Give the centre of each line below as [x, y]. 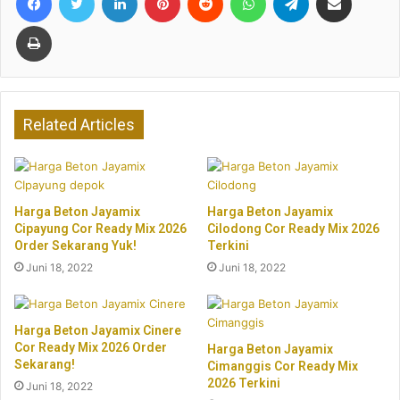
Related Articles [79, 124]
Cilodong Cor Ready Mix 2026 [293, 228]
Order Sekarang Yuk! [75, 245]
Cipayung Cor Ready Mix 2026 [100, 228]
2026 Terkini [244, 383]
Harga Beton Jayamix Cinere [98, 330]
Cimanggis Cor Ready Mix [283, 366]
